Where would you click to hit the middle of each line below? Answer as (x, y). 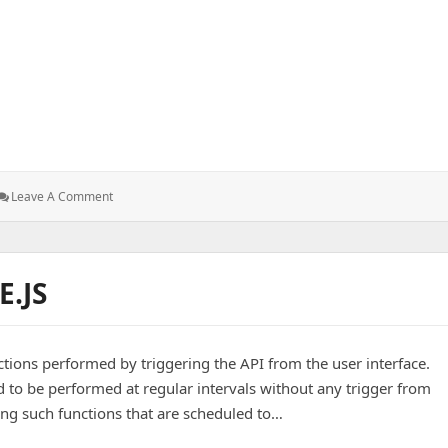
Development (149, 233)
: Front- (131, 195)
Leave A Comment (62, 196)
